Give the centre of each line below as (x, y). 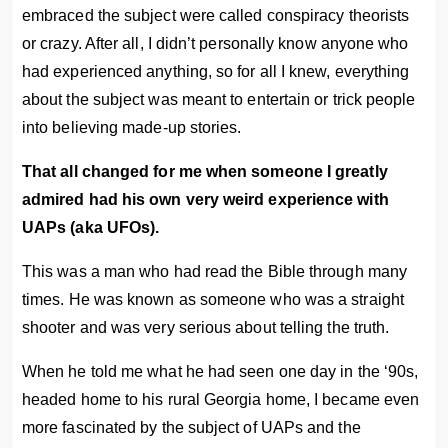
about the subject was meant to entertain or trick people (219, 99)
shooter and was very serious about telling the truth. (206, 327)
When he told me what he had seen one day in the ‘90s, (220, 371)
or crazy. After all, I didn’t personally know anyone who (215, 43)
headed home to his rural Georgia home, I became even (221, 399)
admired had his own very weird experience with (205, 199)
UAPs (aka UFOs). (91, 227)
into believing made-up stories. (132, 127)
